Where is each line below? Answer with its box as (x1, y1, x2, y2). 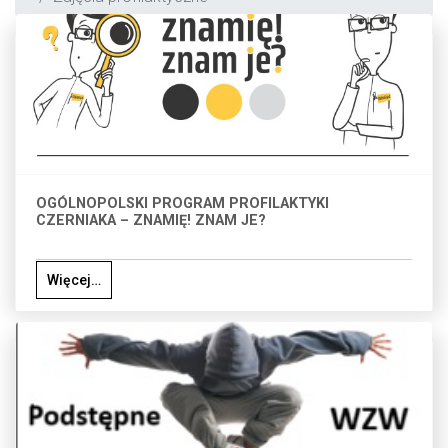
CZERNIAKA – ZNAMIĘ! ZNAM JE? (36, 212, 266, 230)
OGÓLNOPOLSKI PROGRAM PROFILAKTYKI (36, 195, 329, 213)
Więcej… (47, 272, 101, 289)
